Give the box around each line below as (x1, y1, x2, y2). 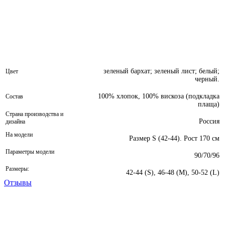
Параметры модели (6, 148, 54, 156)
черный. (195, 75, 219, 83)
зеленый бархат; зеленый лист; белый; (103, 67, 219, 75)
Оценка (183, 195, 202, 201)
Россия (199, 118, 219, 126)
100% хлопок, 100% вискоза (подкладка (98, 92, 219, 100)
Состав (6, 93, 23, 100)
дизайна (6, 118, 25, 126)
